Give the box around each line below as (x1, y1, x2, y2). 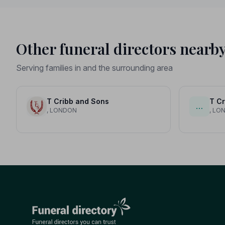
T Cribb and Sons (47, 96, 109, 105)
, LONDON (47, 106, 77, 114)
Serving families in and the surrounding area (16, 62, 173, 73)
